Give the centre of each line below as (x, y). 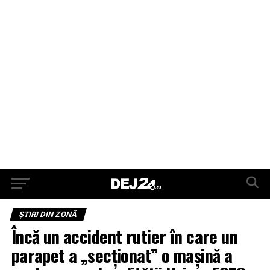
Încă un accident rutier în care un (124, 236)
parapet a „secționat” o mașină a (122, 255)
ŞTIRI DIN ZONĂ (48, 214)
